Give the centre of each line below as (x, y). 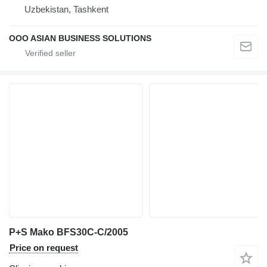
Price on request (44, 248)
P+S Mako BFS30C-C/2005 (69, 232)
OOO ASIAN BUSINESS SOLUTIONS (80, 38)
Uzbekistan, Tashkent (66, 10)
